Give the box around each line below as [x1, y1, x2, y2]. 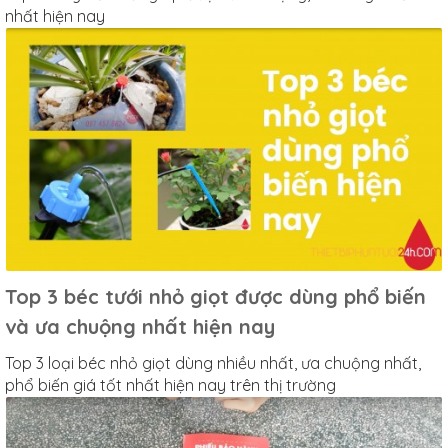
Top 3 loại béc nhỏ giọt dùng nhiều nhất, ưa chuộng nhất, [5, 353, 421, 374]
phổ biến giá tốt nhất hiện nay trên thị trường [5, 375, 336, 396]
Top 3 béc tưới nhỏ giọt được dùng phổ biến [5, 284, 426, 310]
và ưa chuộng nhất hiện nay [5, 314, 275, 340]
